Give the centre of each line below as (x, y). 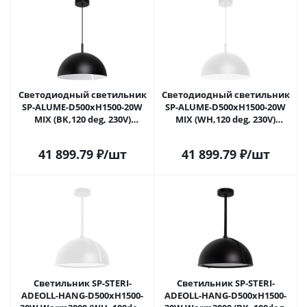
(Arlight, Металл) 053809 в (82, 132)
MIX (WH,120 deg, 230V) (225, 119)
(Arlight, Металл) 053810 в (225, 132)
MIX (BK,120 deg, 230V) (82, 119)
